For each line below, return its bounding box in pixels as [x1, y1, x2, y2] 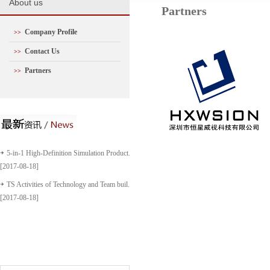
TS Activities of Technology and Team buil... [7, 180, 133, 189]
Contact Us [25, 47, 60, 55]
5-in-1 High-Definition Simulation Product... [7, 149, 134, 157]
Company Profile [25, 28, 77, 36]
